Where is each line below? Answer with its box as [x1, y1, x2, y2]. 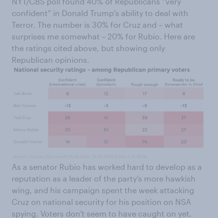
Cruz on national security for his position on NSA [12, 197, 191, 207]
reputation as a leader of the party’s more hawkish [12, 174, 196, 183]
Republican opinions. [12, 54, 90, 64]
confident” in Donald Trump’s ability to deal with [12, 8, 188, 18]
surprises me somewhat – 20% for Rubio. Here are [12, 31, 195, 41]
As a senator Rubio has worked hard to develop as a [12, 162, 202, 172]
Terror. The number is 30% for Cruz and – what [12, 19, 183, 29]
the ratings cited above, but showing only [12, 43, 165, 53]
